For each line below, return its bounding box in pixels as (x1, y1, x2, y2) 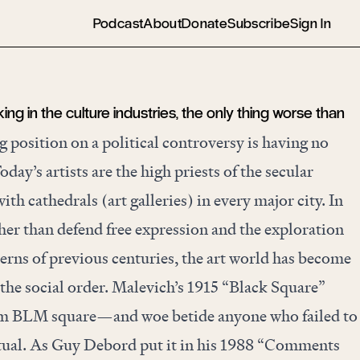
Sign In (290, 14, 331, 32)
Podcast (92, 14, 144, 32)
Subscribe (227, 14, 291, 32)
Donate (182, 14, 228, 32)
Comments (264, 334, 340, 355)
